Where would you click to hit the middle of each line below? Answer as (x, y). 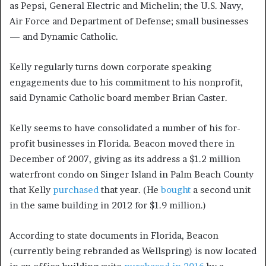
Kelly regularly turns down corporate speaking (110, 67)
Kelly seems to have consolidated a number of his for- (125, 128)
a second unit (221, 190)
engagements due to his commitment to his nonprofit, (126, 83)
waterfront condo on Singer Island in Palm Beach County (132, 175)
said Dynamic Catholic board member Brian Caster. (118, 98)
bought (176, 190)
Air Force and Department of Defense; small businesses (129, 21)
